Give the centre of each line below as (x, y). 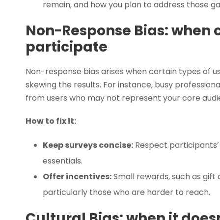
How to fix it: (51, 121)
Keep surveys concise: (88, 145)
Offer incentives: (77, 176)
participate (67, 47)
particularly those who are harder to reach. (126, 192)
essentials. (63, 161)
